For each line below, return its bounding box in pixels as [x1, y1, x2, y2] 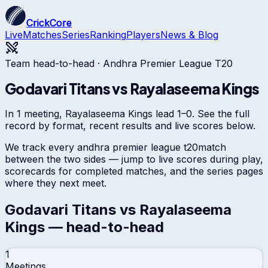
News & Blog [160, 29, 218, 41]
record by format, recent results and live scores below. [5, 119, 255, 132]
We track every [5, 141, 77, 153]
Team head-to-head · [5, 57, 103, 69]
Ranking [90, 29, 126, 41]
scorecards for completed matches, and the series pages [5, 165, 263, 177]
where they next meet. [5, 176, 106, 189]
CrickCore [26, 17, 72, 29]
